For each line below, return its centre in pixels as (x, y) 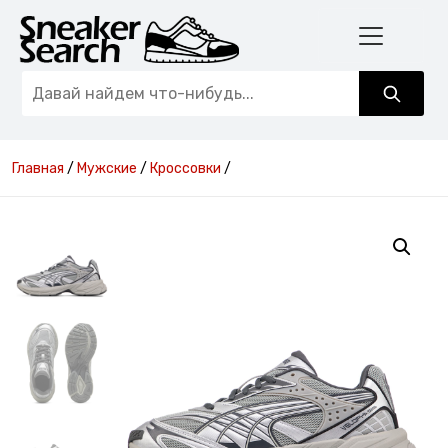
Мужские (107, 169)
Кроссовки (185, 169)
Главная (38, 169)
